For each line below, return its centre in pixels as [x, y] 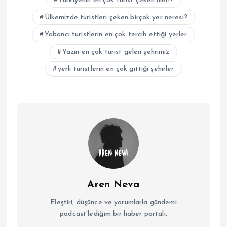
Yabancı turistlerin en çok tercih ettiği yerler [116, 35]
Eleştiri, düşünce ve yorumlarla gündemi [113, 202]
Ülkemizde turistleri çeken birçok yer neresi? [116, 17]
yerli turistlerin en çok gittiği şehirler [116, 69]
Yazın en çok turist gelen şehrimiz [116, 52]
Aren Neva [113, 185]
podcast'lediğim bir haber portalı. [113, 214]
